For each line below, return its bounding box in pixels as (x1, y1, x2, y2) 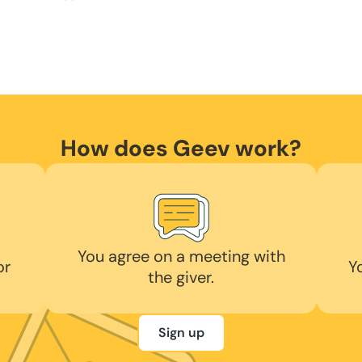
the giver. (148, 266, 214, 288)
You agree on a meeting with (77, 245, 285, 267)
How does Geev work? (61, 133, 301, 163)
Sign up (158, 323, 204, 341)
